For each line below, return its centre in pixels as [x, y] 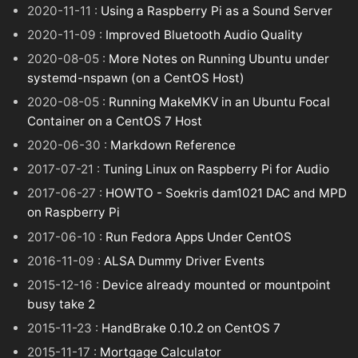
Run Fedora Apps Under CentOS [199, 237]
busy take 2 [62, 304]
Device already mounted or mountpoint [217, 284]
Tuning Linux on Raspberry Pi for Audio [217, 169]
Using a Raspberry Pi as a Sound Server [217, 10]
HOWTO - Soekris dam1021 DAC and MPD [227, 193]
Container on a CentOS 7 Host [115, 121]
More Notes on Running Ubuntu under [219, 58]
